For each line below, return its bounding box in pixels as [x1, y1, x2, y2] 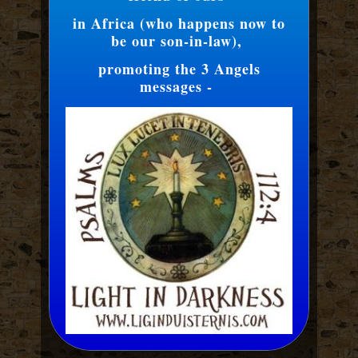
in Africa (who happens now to [73, 13, 285, 34]
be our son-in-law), [110, 30, 248, 52]
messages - [140, 76, 218, 97]
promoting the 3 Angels [97, 58, 261, 80]
